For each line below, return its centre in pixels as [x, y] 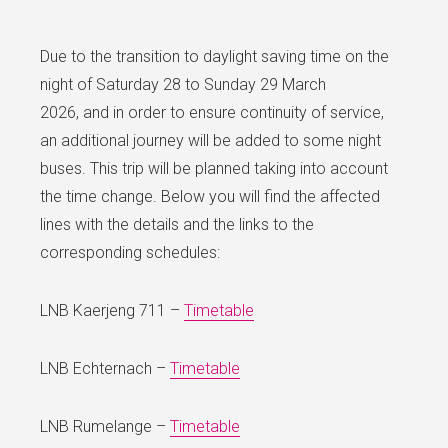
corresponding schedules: [132, 252]
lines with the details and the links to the [177, 224]
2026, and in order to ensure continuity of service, [212, 112]
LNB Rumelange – [105, 426]
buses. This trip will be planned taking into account [214, 168]
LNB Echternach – [105, 368]
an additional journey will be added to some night [210, 140]
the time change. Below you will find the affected [210, 196]
